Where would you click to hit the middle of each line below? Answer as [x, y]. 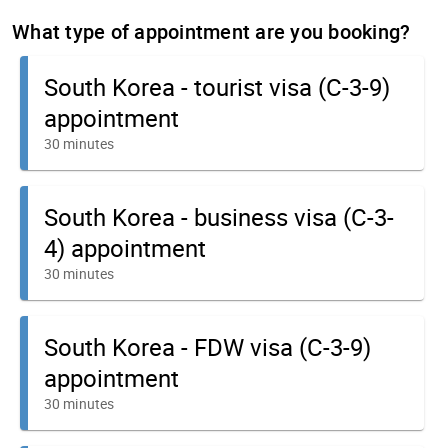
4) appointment [125, 248]
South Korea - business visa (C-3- [219, 217]
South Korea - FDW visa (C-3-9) [207, 347]
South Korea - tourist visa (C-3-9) [217, 87]
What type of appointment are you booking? [211, 31]
